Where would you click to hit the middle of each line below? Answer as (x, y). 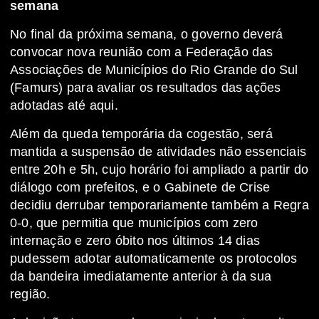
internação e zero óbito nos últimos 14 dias (135, 241)
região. (30, 294)
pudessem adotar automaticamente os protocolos (154, 259)
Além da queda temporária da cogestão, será (141, 134)
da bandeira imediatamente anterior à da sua (141, 277)
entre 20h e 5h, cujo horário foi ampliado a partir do (159, 170)
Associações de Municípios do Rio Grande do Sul (154, 70)
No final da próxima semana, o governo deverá (147, 35)
